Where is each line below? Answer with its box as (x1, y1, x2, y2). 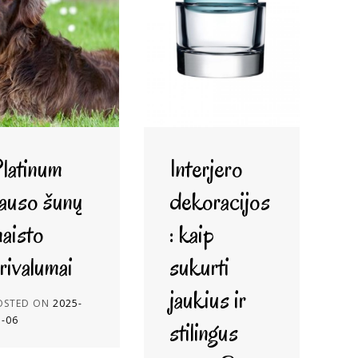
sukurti (169, 250, 229, 283)
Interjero (169, 152, 243, 185)
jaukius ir (169, 283, 246, 316)
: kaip (169, 217, 214, 250)
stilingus (169, 316, 238, 348)
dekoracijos (169, 185, 270, 217)
